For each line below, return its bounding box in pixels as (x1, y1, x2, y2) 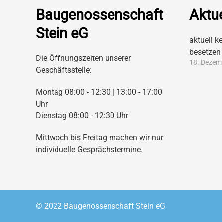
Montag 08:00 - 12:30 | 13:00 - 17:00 (36, 87, 162, 97)
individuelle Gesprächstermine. (36, 145, 145, 155)
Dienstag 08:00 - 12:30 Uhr (36, 111, 130, 121)
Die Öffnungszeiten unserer (36, 54, 131, 63)
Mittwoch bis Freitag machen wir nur (36, 133, 163, 143)
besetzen (189, 47, 221, 57)
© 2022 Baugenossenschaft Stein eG (36, 201, 165, 211)
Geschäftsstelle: (36, 65, 92, 75)
